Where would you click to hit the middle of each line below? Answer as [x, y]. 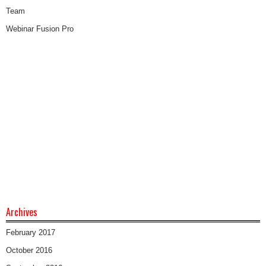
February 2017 [31, 232]
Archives [22, 212]
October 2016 [29, 250]
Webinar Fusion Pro [40, 28]
